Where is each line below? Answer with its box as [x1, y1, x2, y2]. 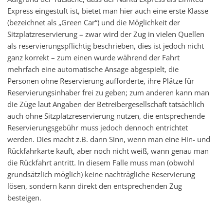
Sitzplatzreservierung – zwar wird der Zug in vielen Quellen [7, 29, 204, 39]
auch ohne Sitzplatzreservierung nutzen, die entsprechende [7, 111, 205, 121]
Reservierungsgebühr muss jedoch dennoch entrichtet [7, 123, 188, 133]
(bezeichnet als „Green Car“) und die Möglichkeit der [7, 18, 180, 28]
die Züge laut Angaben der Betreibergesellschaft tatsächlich [7, 99, 204, 109]
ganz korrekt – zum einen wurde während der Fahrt [7, 53, 180, 63]
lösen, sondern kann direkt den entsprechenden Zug [7, 181, 182, 191]
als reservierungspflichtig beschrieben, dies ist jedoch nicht [7, 41, 204, 51]
